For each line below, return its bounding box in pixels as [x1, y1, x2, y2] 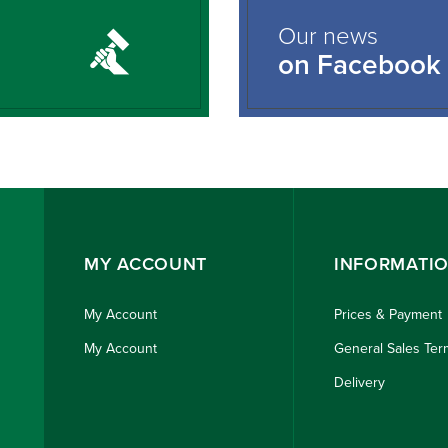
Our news [278, 22, 378, 52]
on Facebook [278, 48, 441, 83]
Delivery [333, 374, 385, 392]
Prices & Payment [333, 306, 442, 324]
